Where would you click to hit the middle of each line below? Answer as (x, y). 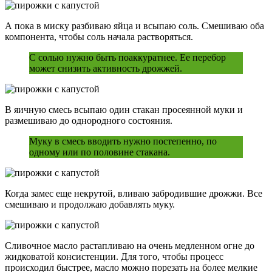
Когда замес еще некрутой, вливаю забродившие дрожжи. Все (134, 194)
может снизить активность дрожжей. (106, 69)
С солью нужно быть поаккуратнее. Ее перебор (127, 58)
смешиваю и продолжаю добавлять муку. (90, 205)
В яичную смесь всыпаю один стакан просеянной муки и (124, 110)
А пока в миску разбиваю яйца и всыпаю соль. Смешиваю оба (134, 26)
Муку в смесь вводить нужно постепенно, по (123, 141)
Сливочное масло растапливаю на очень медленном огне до (130, 246)
